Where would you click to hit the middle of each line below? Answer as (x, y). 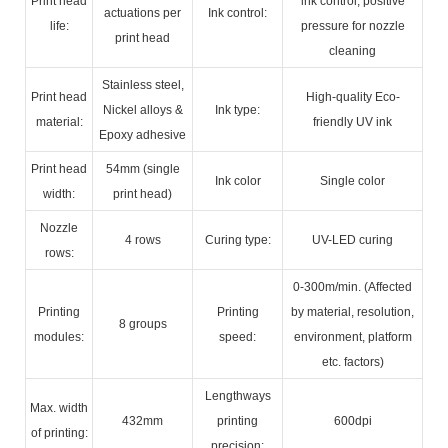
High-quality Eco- (352, 96)
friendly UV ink (352, 121)
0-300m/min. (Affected (352, 286)
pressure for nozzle (352, 25)
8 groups (142, 323)
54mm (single (142, 168)
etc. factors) (352, 361)
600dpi (352, 420)
